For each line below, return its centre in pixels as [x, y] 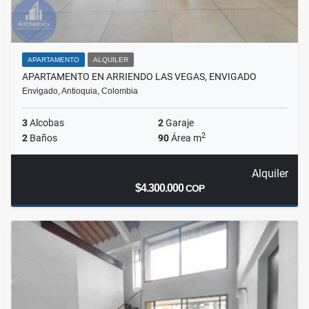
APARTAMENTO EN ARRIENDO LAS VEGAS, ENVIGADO [139, 77]
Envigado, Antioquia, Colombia [80, 91]
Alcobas [46, 123]
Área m [185, 138]
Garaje [179, 123]
